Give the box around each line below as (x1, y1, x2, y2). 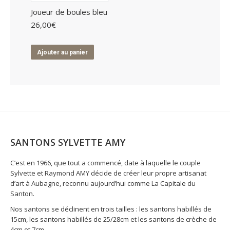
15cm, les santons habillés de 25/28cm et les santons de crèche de (10, 215, 217, 224)
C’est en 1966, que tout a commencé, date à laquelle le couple (10, 158, 201, 167)
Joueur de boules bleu (31, 7, 107, 17)
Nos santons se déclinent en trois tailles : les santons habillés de (10, 204, 212, 214)
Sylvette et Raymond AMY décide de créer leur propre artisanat (10, 168, 206, 178)
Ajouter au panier (37, 49, 88, 56)
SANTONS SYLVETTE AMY (10, 136, 125, 148)
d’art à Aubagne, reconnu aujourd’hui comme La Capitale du (10, 179, 196, 188)
